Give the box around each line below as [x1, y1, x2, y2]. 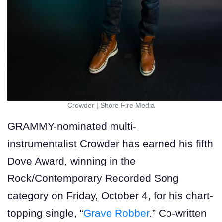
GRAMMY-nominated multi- [7, 120, 136, 132]
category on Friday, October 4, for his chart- [7, 189, 213, 201]
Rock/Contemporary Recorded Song [7, 172, 179, 184]
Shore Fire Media [100, 101, 155, 109]
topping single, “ [7, 207, 83, 219]
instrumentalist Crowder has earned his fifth [7, 137, 213, 149]
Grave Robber [83, 207, 149, 219]
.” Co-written [149, 207, 207, 219]
